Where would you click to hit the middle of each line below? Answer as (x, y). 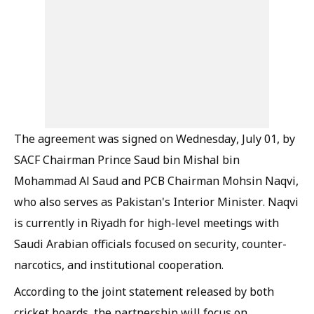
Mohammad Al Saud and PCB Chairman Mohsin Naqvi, (156, 181)
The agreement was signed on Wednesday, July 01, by (155, 139)
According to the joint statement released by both (144, 292)
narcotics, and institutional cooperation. (119, 265)
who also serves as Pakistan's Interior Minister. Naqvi (156, 202)
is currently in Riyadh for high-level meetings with (146, 223)
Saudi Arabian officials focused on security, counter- (150, 244)
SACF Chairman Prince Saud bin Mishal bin (127, 160)
